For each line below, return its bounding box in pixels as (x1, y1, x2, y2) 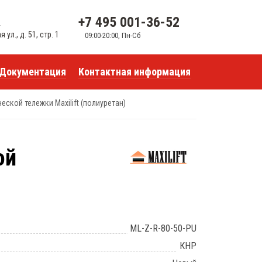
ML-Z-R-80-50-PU (130, 223, 196, 235)
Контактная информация (78, 65, 191, 78)
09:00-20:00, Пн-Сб (85, 30, 141, 40)
